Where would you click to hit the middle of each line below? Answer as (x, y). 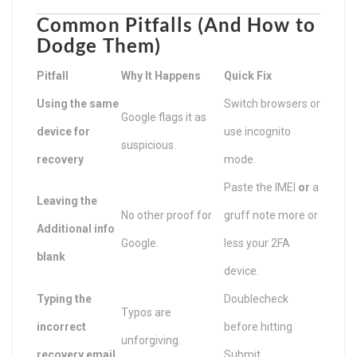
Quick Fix (248, 75)
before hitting (258, 326)
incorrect (61, 326)
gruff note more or (271, 215)
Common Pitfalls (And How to (176, 24)
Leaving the (67, 200)
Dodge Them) (99, 45)
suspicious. (149, 145)
